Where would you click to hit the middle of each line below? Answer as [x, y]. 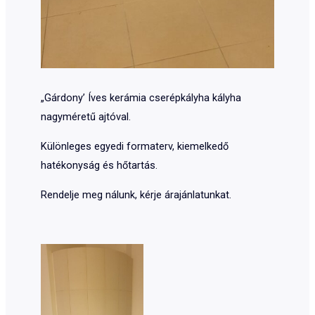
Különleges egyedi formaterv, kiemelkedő [134, 146]
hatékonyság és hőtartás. [99, 165]
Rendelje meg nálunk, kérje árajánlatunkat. [136, 194]
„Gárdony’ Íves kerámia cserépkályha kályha [141, 98]
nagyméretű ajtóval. [85, 117]
